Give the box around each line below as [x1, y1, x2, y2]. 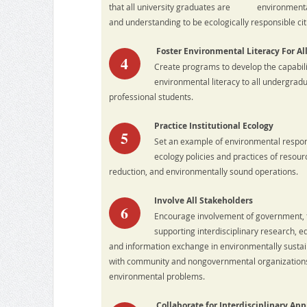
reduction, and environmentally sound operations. [108, 166, 298, 177]
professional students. [108, 91, 193, 103]
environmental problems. [108, 271, 205, 282]
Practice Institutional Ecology [153, 120, 273, 132]
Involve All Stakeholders [153, 195, 253, 207]
